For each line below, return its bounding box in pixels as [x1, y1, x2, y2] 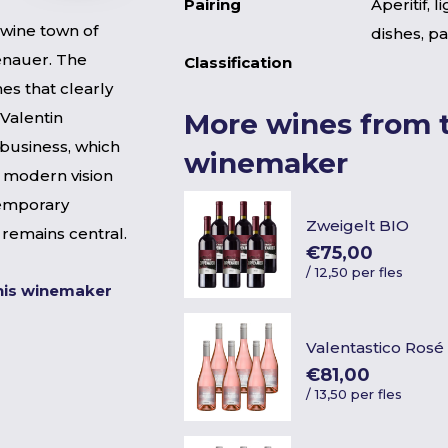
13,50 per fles [315, 385, 403, 402]
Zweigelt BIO [306, 215, 410, 235]
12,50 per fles [315, 263, 404, 280]
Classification [184, 53, 292, 72]
